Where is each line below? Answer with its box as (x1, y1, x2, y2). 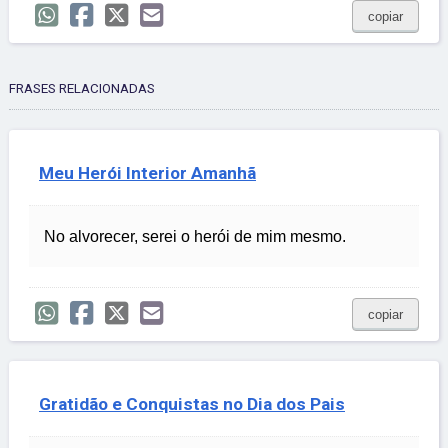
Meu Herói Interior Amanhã (39, 163, 256, 184)
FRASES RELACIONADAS (9, 81, 155, 97)
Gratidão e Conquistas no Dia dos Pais (39, 394, 345, 415)
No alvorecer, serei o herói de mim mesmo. (44, 228, 346, 246)
